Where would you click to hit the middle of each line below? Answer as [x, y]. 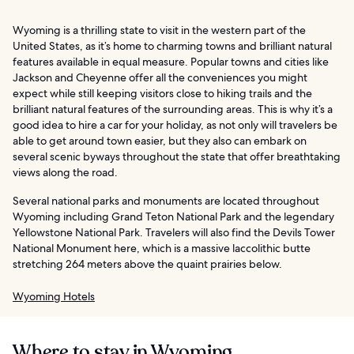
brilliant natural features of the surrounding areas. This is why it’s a [173, 109]
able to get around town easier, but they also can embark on [160, 140]
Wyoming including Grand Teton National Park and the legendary [173, 216]
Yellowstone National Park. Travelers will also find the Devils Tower [174, 232]
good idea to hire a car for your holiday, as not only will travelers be [175, 124]
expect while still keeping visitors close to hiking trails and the [162, 93]
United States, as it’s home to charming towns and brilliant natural [172, 45]
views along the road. [65, 172]
